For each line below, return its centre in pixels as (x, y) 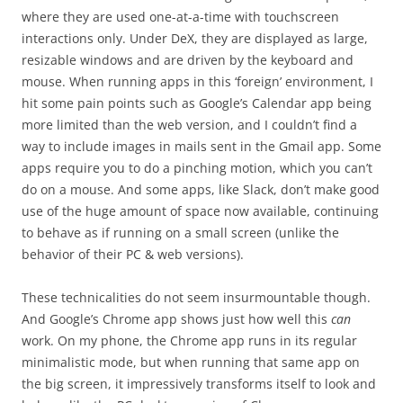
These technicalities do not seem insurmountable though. (196, 297)
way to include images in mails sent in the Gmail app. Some (201, 146)
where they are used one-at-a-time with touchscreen (180, 16)
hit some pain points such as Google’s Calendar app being (197, 103)
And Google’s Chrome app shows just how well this (176, 318)
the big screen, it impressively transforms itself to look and (199, 383)
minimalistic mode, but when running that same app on (191, 362)
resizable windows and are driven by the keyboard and (188, 59)
